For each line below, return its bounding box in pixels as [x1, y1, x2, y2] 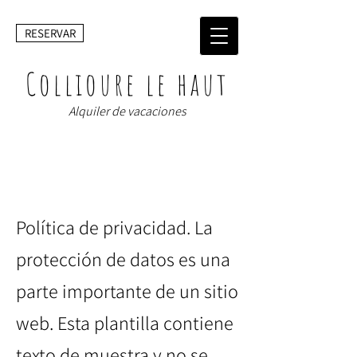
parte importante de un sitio [16, 278, 238, 304]
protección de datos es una [16, 246, 230, 272]
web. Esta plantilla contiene [16, 310, 233, 335]
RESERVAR [24, 25, 76, 41]
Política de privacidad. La [16, 214, 213, 240]
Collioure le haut [25, 64, 230, 104]
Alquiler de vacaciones [69, 103, 186, 120]
